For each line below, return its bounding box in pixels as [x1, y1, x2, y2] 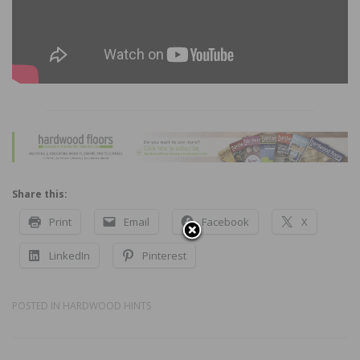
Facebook [202, 215, 249, 230]
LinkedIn [49, 248, 90, 264]
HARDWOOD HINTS [63, 299, 151, 313]
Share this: [12, 187, 67, 202]
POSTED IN [12, 299, 63, 313]
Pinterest [142, 248, 186, 264]
